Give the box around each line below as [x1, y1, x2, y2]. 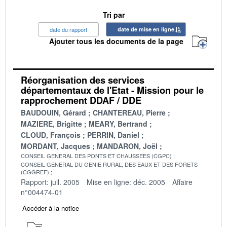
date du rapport [50, 25, 87, 33]
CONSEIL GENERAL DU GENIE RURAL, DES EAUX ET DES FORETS [21, 160, 198, 168]
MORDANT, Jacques [21, 140, 90, 151]
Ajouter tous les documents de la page [49, 36, 183, 47]
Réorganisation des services [21, 73, 144, 87]
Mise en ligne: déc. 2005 [87, 176, 165, 187]
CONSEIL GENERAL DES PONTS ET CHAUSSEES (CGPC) [21, 151, 172, 160]
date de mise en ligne [118, 25, 174, 33]
